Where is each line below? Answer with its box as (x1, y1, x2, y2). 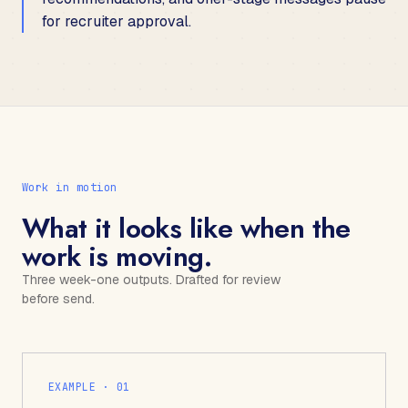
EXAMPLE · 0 (48, 379, 124, 393)
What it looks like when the (22, 208, 351, 248)
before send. (22, 290, 95, 307)
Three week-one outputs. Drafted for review (22, 270, 280, 288)
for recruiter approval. (42, 11, 191, 31)
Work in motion (22, 179, 117, 195)
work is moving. (22, 236, 211, 276)
